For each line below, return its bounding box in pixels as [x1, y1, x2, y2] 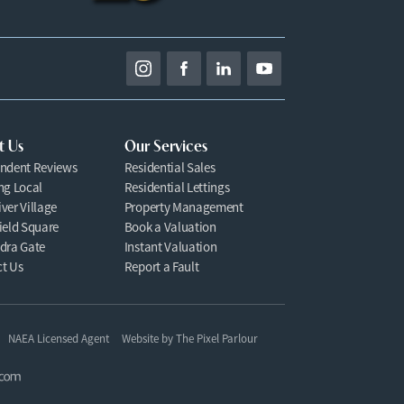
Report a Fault [124, 258, 199, 275]
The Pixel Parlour [175, 331, 258, 346]
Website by [121, 331, 176, 346]
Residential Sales [124, 159, 216, 176]
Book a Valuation [124, 218, 216, 235]
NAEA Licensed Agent [7, 331, 109, 346]
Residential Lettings [124, 179, 230, 196]
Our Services [124, 133, 207, 155]
